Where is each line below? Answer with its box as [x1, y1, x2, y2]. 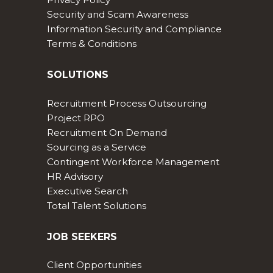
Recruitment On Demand [46, 126, 167, 138]
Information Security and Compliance [46, 23, 222, 35]
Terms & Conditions [46, 38, 136, 50]
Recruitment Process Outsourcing [46, 97, 207, 109]
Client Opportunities [46, 259, 141, 271]
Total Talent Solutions [46, 199, 146, 211]
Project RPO [46, 112, 105, 124]
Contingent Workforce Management [46, 155, 219, 168]
